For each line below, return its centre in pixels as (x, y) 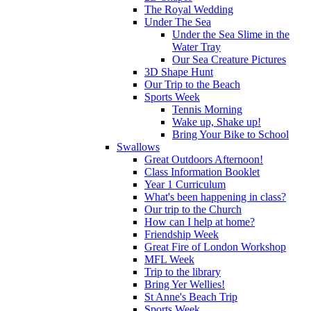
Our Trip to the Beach (192, 84)
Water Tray (196, 47)
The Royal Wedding (189, 9)
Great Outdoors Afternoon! (204, 159)
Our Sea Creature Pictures (229, 59)
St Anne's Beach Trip (191, 296)
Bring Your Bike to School (230, 134)
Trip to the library (183, 271)
